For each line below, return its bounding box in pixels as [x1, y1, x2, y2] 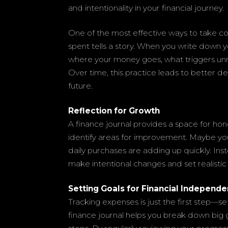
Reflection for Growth [68, 105, 160, 116]
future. [68, 80, 93, 91]
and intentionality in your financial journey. [68, 3, 224, 13]
